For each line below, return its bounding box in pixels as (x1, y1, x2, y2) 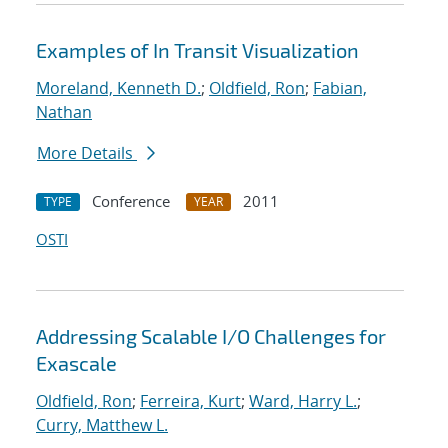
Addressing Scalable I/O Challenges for (36, 324, 386, 349)
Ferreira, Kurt (140, 390, 241, 413)
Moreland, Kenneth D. (36, 77, 201, 100)
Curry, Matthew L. (36, 414, 168, 437)
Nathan (36, 101, 92, 124)
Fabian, (313, 77, 367, 100)
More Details (37, 142, 137, 165)
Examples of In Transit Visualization (36, 38, 359, 63)
